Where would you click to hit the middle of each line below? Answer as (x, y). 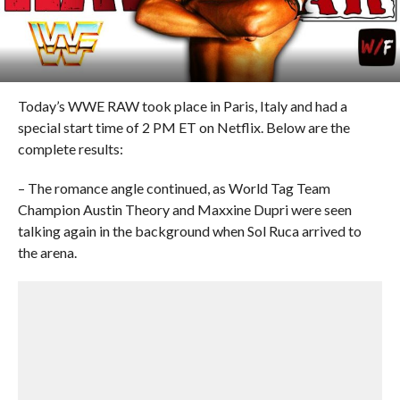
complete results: (70, 149)
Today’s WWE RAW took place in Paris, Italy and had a (182, 106)
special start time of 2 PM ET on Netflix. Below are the (183, 127)
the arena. (47, 252)
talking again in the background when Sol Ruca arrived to (189, 231)
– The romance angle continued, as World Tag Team (174, 188)
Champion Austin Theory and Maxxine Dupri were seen (184, 209)
